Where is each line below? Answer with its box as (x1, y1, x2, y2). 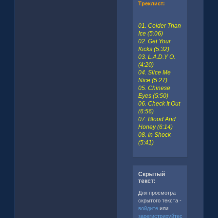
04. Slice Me (138, 69, 171, 76)
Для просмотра (138, 189, 176, 196)
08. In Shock (138, 131, 171, 138)
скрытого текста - (138, 197, 182, 203)
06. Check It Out (138, 100, 180, 107)
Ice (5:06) (138, 30, 163, 37)
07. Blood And (138, 115, 176, 123)
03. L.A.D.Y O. (138, 53, 175, 60)
